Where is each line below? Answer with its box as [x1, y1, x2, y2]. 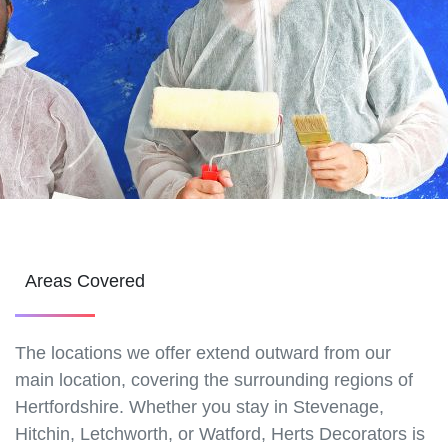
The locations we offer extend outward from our [15, 343, 391, 364]
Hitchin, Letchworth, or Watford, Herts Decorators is [15, 424, 425, 445]
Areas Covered [15, 271, 150, 292]
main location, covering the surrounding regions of [15, 370, 413, 391]
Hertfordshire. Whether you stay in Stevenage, [15, 397, 384, 418]
